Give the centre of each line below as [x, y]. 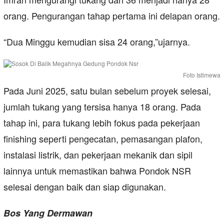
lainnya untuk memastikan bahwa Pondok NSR [97, 171]
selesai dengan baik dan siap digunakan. [85, 187]
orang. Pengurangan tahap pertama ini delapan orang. [112, 16]
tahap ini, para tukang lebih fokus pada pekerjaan [102, 123]
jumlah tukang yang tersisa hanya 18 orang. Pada [102, 107]
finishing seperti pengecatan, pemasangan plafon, [103, 139]
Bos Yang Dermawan [48, 213]
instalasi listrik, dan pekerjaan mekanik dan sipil [98, 155]
